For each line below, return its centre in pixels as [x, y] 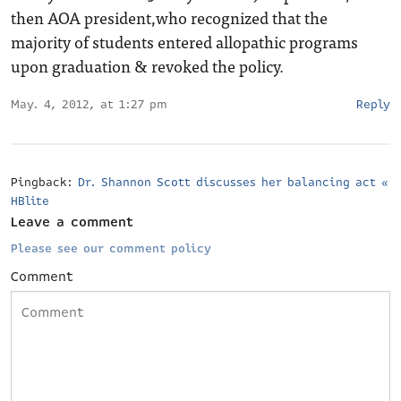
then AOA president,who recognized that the [169, 17]
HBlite [30, 201]
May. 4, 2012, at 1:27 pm [89, 105]
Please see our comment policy [111, 249]
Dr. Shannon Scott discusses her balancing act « [233, 183]
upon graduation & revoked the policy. [147, 66]
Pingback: [44, 183]
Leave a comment [72, 222]
